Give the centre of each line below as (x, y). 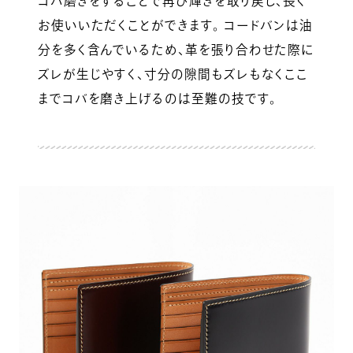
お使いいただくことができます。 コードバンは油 (175, 25)
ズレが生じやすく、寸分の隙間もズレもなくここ (173, 74)
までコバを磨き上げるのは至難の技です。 (157, 98)
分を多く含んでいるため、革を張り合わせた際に (176, 49)
